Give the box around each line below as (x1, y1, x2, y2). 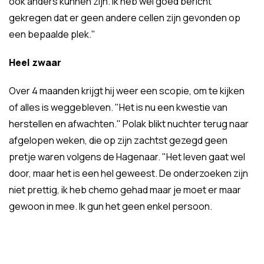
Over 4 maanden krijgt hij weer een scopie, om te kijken (9, 84, 245, 97)
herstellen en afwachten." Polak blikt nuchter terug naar (9, 117, 249, 130)
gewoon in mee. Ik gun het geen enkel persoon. (9, 200, 212, 213)
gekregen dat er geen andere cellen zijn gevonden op (9, 11, 240, 24)
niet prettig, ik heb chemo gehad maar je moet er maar (9, 183, 241, 196)
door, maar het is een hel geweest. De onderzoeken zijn (9, 167, 248, 180)
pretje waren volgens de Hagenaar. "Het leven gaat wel (9, 150, 245, 163)
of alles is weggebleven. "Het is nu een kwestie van (9, 101, 227, 114)
